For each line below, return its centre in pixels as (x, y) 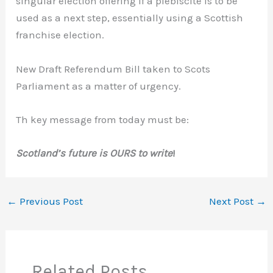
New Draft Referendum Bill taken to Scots (113, 69)
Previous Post (50, 201)
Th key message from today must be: (103, 119)
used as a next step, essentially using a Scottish (130, 18)
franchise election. (62, 35)
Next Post (232, 201)
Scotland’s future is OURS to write (94, 153)
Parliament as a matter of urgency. (99, 86)
